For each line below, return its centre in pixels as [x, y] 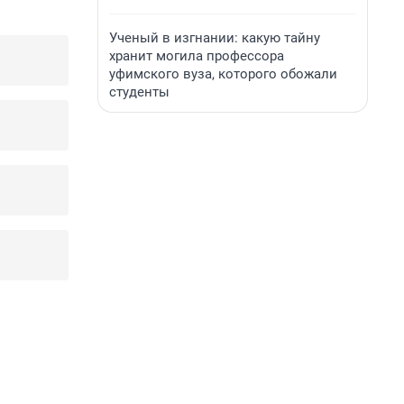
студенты [139, 92]
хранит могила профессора [197, 56]
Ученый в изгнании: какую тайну [215, 38]
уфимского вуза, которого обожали [223, 74]
